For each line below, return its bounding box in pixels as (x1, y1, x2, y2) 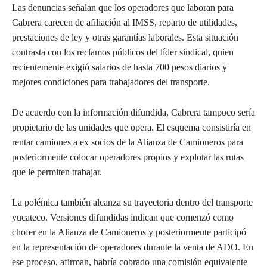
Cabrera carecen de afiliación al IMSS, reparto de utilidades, (12, 17, 237, 28)
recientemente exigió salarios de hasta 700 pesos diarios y (12, 62, 227, 73)
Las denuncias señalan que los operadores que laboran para (12, 2, 234, 13)
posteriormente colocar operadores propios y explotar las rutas (12, 152, 244, 163)
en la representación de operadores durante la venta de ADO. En (12, 242, 253, 253)
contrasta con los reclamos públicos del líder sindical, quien (12, 47, 234, 58)
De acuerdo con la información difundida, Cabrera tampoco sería (12, 107, 255, 118)
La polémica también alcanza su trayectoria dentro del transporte (12, 197, 253, 208)
